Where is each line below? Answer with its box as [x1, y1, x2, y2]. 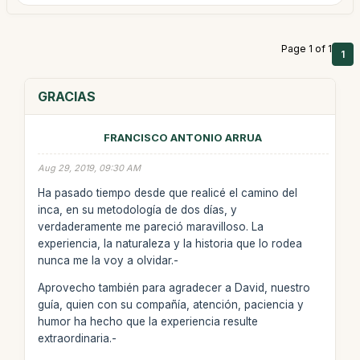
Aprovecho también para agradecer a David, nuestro [37, 281, 310, 294]
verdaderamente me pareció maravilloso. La [37, 219, 264, 233]
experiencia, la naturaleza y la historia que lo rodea [37, 236, 302, 250]
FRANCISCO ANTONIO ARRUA [104, 131, 263, 144]
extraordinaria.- [37, 332, 117, 345]
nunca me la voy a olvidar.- [37, 253, 178, 267]
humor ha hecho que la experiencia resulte [37, 315, 258, 328]
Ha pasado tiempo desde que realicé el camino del [37, 186, 297, 199]
